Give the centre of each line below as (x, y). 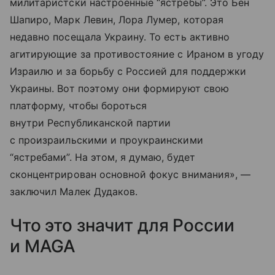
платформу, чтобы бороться (79, 106)
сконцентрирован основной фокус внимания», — (130, 175)
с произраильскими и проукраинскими (107, 140)
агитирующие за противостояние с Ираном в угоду (137, 54)
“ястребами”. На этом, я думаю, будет (103, 157)
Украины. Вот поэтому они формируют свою (119, 89)
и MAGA (43, 246)
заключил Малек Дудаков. (74, 192)
